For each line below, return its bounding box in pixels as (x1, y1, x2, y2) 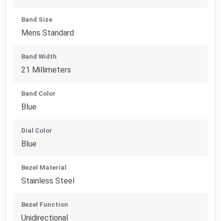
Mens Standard (21, 28, 74, 38)
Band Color (21, 90, 56, 98)
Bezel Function (21, 201, 69, 209)
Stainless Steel (21, 176, 75, 186)
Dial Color (21, 127, 53, 135)
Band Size (21, 16, 53, 24)
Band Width (21, 53, 57, 61)
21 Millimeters (21, 65, 72, 75)
